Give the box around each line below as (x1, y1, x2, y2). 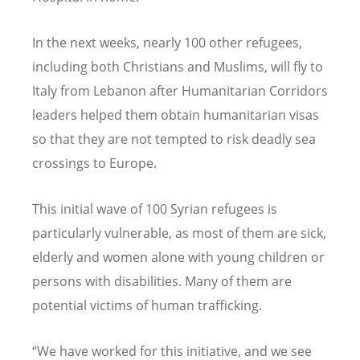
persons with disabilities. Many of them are (32, 272, 292, 291)
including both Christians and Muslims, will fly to (32, 58, 323, 76)
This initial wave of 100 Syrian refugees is (32, 200, 277, 219)
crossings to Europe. (32, 154, 157, 173)
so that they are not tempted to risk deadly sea (32, 130, 316, 149)
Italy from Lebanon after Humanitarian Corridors (32, 82, 328, 100)
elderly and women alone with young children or (32, 248, 325, 267)
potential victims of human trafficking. (32, 297, 262, 315)
